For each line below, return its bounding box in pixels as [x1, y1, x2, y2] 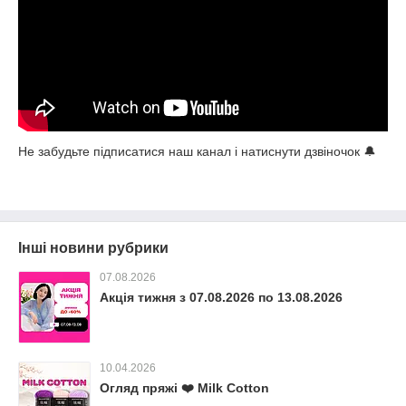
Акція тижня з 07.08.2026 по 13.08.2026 [100, 290, 343, 304]
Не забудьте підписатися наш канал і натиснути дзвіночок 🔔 [18, 144, 376, 159]
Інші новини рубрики [18, 240, 169, 256]
